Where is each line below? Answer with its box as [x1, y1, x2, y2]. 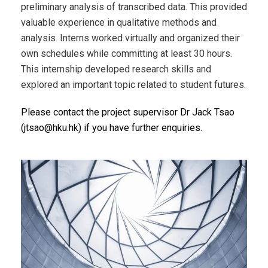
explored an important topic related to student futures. [21, 79, 246, 90]
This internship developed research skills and [21, 63, 211, 75]
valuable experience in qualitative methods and [21, 17, 217, 28]
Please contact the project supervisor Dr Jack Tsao [21, 106, 234, 118]
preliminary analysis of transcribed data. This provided [21, 1, 247, 13]
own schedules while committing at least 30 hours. [21, 48, 232, 59]
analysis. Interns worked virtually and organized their [21, 32, 240, 44]
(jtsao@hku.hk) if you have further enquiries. [21, 122, 202, 133]
